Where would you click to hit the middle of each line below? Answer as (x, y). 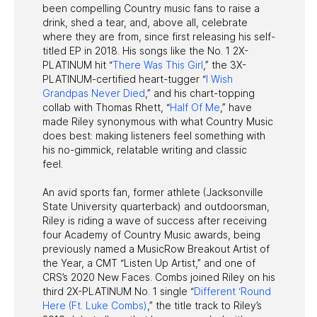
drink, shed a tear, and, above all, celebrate (145, 22)
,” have (236, 107)
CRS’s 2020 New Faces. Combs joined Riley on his (159, 277)
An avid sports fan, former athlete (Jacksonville (153, 192)
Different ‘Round (232, 291)
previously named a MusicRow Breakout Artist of (156, 248)
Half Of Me (195, 107)
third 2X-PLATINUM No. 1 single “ (118, 291)
